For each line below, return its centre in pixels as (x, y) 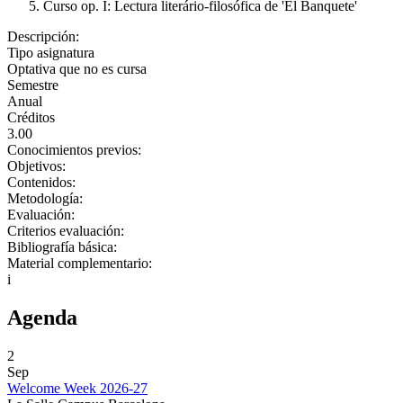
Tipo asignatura (51, 53)
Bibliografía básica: (64, 247)
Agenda (42, 317)
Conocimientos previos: (76, 150)
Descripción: (45, 36)
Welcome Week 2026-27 (77, 388)
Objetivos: (38, 166)
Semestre (33, 85)
